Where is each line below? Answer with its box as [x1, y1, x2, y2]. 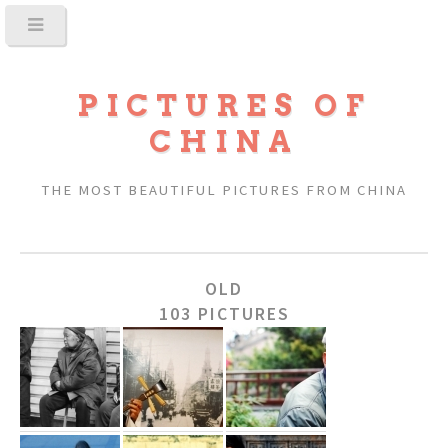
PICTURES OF [77, 88, 371, 123]
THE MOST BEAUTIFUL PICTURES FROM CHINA [41, 181, 407, 200]
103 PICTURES [158, 302, 290, 325]
